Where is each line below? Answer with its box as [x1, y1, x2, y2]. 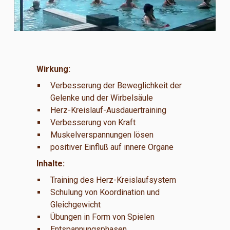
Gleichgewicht [50, 200, 101, 210]
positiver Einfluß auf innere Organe [50, 142, 174, 152]
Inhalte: [36, 159, 65, 169]
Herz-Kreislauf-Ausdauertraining [50, 105, 166, 116]
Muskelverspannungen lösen [50, 130, 154, 140]
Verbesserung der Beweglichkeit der [50, 81, 182, 91]
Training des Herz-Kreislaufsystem [50, 175, 176, 185]
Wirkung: [36, 64, 70, 74]
